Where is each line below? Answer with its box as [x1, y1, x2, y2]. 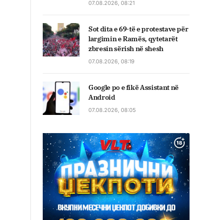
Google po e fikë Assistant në [88, 83, 179, 92]
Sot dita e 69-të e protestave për [88, 25, 189, 34]
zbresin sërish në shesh [88, 44, 164, 54]
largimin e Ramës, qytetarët [88, 34, 178, 44]
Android [88, 93, 115, 102]
